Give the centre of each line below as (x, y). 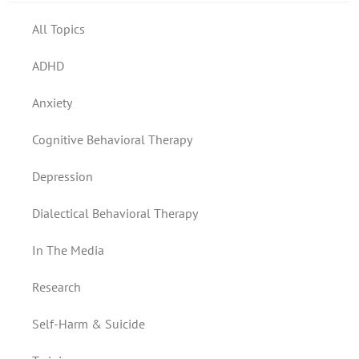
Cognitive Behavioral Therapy (112, 139)
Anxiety (52, 103)
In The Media (68, 250)
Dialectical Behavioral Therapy (115, 213)
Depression (63, 176)
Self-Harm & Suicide (89, 324)
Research (56, 287)
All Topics (58, 29)
